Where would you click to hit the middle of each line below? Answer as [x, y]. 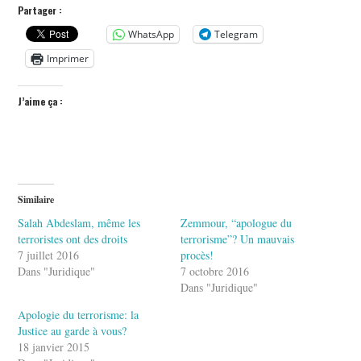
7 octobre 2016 [215, 271]
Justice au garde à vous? [73, 330]
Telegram [237, 34]
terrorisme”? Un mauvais [237, 239]
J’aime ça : [41, 101]
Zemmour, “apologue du [236, 222]
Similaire [36, 199]
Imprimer [68, 58]
